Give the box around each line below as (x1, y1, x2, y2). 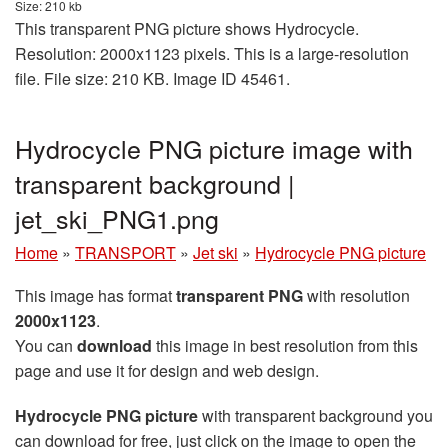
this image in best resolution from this (152, 334, 418, 358)
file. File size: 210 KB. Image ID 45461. (15, 67, 290, 91)
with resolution (303, 284, 410, 308)
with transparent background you (198, 404, 433, 428)
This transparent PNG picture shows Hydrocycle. (15, 17, 359, 41)
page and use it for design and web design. (15, 359, 319, 383)
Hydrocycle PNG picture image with (15, 130, 413, 167)
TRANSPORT (75, 241, 176, 265)
